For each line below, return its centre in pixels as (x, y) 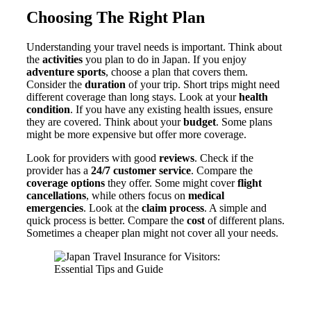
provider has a (59, 170)
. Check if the (224, 158)
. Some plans (244, 121)
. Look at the (112, 208)
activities (62, 59)
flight (250, 183)
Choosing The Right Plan (116, 18)
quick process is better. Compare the (107, 220)
